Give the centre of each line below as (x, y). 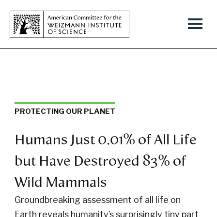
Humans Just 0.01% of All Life (106, 139)
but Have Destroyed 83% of (101, 161)
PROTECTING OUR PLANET (65, 111)
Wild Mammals (61, 182)
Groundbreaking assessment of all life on (98, 200)
